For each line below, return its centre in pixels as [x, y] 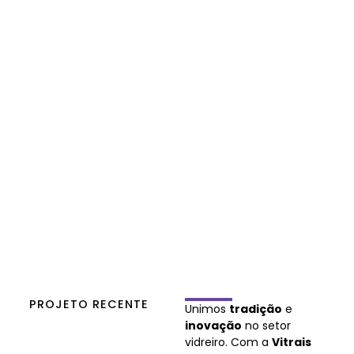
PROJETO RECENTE [89, 304]
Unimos [207, 309]
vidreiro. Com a [228, 342]
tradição [256, 309]
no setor [266, 326]
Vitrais [292, 342]
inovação [213, 326]
